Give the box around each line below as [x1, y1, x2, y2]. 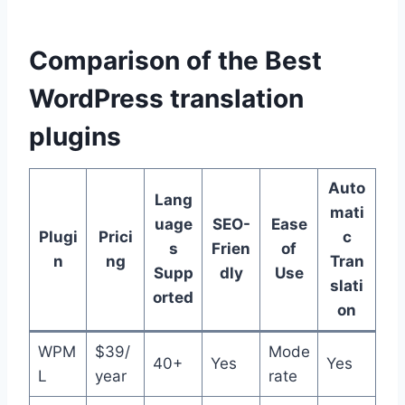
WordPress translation [29, 82, 304, 114]
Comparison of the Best [29, 44, 322, 76]
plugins [29, 120, 121, 152]
